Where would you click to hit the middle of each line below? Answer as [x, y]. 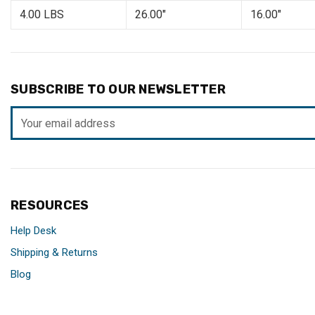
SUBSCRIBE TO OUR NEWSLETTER [118, 90]
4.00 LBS [42, 15]
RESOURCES [50, 206]
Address [32, 131]
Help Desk [33, 231]
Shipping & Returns [54, 253]
